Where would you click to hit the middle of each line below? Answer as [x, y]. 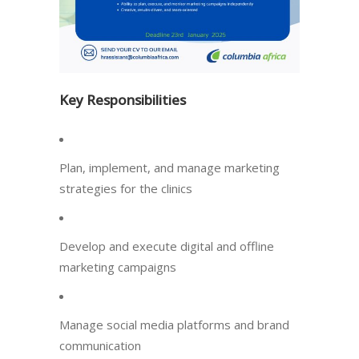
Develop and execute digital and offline [167, 246]
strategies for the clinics [126, 188]
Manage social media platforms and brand [174, 325]
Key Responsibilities [123, 100]
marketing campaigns [118, 267]
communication [100, 345]
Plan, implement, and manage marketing [169, 167]
